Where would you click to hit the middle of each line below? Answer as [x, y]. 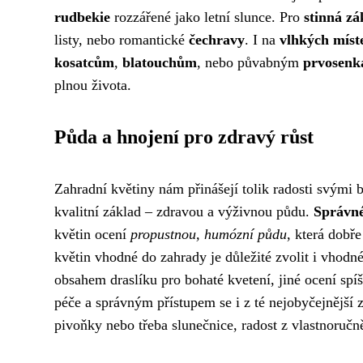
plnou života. [93, 85]
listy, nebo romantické [122, 40]
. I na [262, 40]
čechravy [217, 40]
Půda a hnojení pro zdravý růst [184, 137]
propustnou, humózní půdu [209, 234]
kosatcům [84, 62]
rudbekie [82, 17]
